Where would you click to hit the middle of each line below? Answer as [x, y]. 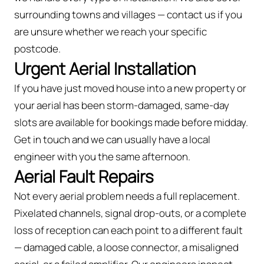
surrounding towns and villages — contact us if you [128, 14]
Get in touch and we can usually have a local [112, 139]
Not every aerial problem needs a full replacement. [127, 196]
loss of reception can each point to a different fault [128, 230]
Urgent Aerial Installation [105, 68]
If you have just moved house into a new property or [130, 88]
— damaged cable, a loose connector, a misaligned [126, 247]
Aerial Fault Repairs [84, 176]
